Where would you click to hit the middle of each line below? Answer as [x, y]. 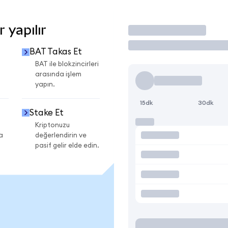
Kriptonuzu [52, 125]
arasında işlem [58, 75]
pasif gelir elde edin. [67, 145]
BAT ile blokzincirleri [67, 64]
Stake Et [46, 112]
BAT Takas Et [55, 52]
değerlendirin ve [61, 135]
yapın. [45, 85]
